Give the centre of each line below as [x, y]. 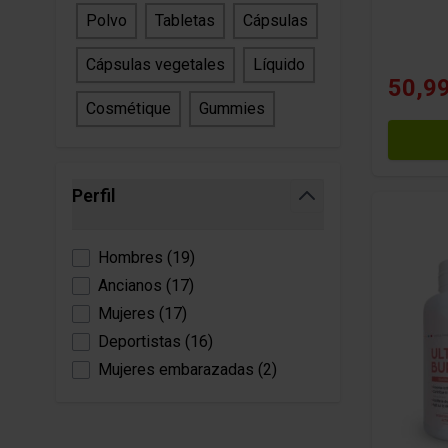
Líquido [279, 64]
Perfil [94, 195]
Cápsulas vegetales [155, 64]
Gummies [232, 108]
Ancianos [130, 285]
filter [113, 222]
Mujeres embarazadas [176, 369]
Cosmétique [128, 108]
